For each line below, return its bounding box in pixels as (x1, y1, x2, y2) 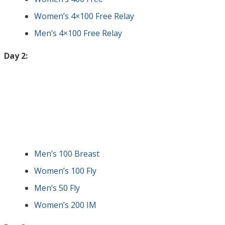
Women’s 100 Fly (34, 165, 96, 176)
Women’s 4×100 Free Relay (34, 11, 134, 22)
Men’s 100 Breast (34, 148, 99, 159)
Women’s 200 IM (34, 199, 96, 210)
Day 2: (4, 50, 28, 61)
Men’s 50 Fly (34, 182, 80, 193)
